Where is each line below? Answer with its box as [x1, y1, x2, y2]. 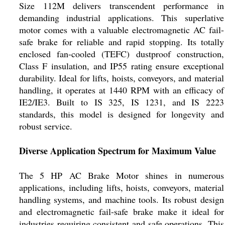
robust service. [19, 120, 72, 132]
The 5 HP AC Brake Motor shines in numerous [19, 169, 224, 181]
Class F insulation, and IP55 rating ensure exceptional [19, 60, 224, 72]
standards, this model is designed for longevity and [19, 108, 224, 120]
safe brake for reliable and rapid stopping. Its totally [19, 36, 224, 48]
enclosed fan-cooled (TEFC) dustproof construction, [19, 48, 224, 60]
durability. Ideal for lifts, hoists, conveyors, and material [19, 72, 224, 84]
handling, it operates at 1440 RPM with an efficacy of [19, 84, 224, 96]
